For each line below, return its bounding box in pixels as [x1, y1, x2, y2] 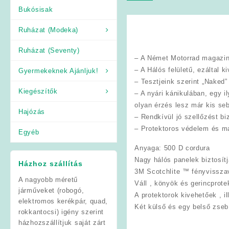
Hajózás [18, 107, 45, 116]
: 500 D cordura [159, 144, 210, 152]
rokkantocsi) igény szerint [18, 208, 104, 216]
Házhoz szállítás [18, 159, 83, 168]
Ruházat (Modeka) [18, 26, 79, 34]
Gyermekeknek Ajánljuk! [18, 66, 99, 75]
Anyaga [134, 144, 159, 152]
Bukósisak [18, 5, 53, 13]
